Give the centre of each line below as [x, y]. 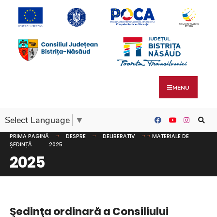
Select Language [37, 120]
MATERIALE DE [170, 136]
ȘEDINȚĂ [21, 144]
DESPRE [76, 136]
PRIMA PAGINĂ [29, 136]
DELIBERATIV [119, 136]
